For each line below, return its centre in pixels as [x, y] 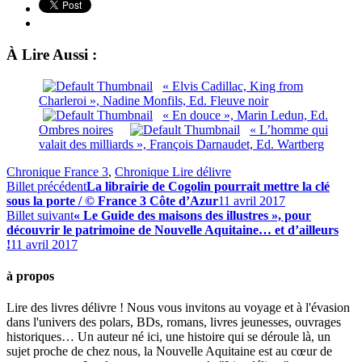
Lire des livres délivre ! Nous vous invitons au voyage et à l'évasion [178, 308]
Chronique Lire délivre [173, 171]
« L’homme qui [289, 129]
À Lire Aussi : [52, 54]
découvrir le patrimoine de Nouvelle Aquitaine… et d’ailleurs [173, 229]
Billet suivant [40, 215]
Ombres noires [76, 129]
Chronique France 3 [57, 171]
